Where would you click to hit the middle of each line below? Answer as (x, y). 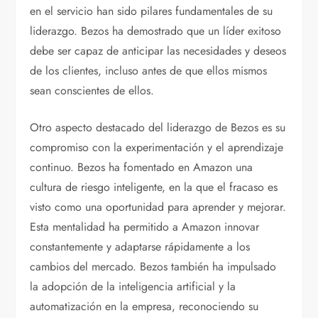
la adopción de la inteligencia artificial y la (133, 287)
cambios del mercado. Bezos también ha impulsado (153, 267)
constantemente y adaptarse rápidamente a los (140, 247)
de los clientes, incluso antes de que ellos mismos (149, 71)
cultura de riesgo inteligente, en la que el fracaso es (154, 187)
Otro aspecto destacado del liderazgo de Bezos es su (158, 128)
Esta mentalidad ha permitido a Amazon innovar (145, 227)
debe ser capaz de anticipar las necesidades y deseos (158, 51)
